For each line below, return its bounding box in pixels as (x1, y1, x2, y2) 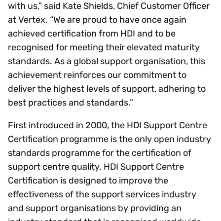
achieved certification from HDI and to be (8, 28, 176, 39)
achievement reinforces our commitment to (8, 70, 186, 81)
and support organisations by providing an (8, 203, 182, 214)
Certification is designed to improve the (8, 175, 168, 186)
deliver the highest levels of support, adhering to (8, 83, 206, 95)
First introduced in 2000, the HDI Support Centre (8, 120, 207, 131)
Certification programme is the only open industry (8, 134, 211, 145)
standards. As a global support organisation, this (8, 56, 205, 67)
